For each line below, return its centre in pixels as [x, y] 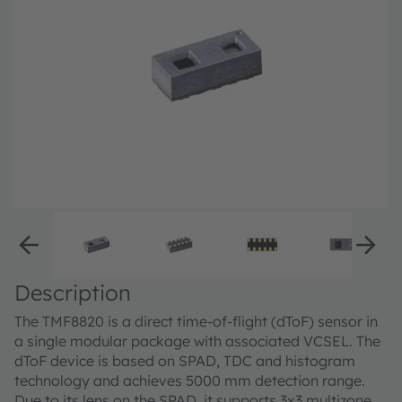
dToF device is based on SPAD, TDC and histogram [185, 361]
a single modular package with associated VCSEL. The [197, 341]
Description [73, 293]
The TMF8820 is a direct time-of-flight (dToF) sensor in [196, 322]
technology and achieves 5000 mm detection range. [190, 381]
